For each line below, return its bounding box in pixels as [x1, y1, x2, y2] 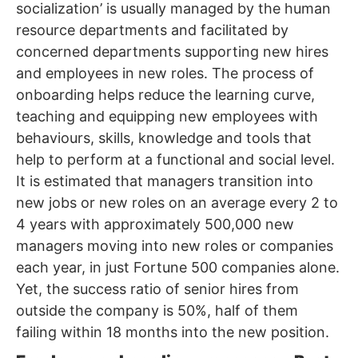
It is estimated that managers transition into [16, 172, 313, 189]
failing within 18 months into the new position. [16, 323, 329, 340]
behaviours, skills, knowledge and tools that [16, 129, 312, 146]
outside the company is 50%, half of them [16, 301, 298, 319]
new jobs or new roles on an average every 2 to [16, 193, 338, 211]
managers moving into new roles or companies [16, 237, 333, 254]
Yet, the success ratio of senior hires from [16, 280, 299, 297]
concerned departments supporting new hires [16, 42, 328, 60]
